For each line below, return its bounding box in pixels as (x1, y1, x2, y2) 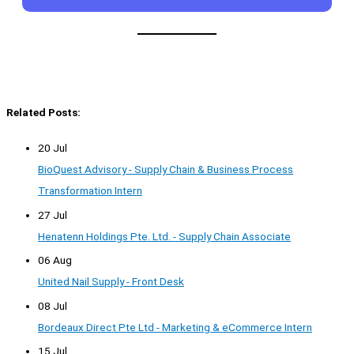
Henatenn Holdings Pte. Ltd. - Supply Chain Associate (38, 229, 291, 243)
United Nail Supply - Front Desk (38, 275, 184, 288)
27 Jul (38, 208, 67, 221)
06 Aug (38, 254, 72, 267)
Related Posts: (6, 106, 81, 119)
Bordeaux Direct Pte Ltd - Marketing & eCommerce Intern (38, 320, 312, 333)
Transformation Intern (38, 184, 142, 198)
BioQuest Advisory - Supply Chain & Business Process (38, 163, 293, 176)
